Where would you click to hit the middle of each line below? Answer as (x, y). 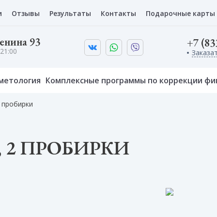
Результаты (70, 13)
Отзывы (26, 13)
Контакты (118, 13)
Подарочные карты (180, 13)
